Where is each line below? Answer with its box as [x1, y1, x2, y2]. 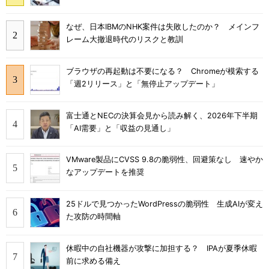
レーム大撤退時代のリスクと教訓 [66, 35, 183, 44]
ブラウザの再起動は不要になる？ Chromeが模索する [66, 66, 259, 76]
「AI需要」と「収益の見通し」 [66, 123, 175, 133]
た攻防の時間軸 [66, 212, 121, 222]
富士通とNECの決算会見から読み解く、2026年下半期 [66, 110, 258, 120]
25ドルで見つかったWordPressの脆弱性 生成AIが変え [66, 199, 263, 209]
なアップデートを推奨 [66, 168, 144, 177]
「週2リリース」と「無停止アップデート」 [66, 79, 219, 88]
